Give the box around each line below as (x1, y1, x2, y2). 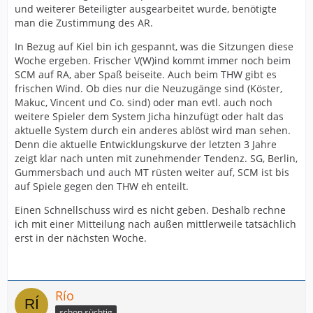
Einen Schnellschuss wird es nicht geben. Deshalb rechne (15, 203, 286, 217)
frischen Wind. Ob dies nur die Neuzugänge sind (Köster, (15, 82, 282, 95)
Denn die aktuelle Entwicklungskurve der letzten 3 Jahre (15, 138, 277, 151)
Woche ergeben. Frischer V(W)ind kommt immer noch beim (15, 54, 291, 67)
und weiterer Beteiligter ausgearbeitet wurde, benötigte (15, 2, 277, 15)
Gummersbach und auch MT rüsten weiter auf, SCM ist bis (15, 166, 289, 179)
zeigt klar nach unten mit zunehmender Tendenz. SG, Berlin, (15, 152, 298, 165)
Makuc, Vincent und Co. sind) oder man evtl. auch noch (15, 96, 272, 109)
